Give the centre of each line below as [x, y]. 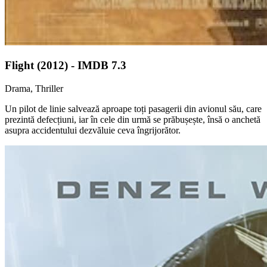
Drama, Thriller [34, 88]
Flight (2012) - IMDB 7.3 [66, 65]
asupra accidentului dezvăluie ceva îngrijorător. [93, 130]
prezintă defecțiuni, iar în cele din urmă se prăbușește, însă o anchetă [133, 119]
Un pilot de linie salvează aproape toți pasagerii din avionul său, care [133, 108]
